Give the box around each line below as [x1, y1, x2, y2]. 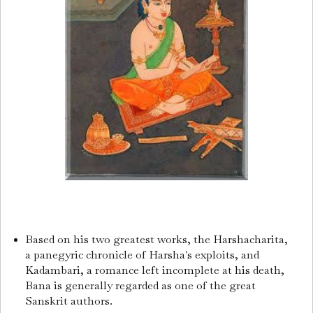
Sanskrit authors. [24, 293, 115, 308]
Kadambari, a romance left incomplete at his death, [24, 262, 284, 277]
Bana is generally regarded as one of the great [24, 277, 256, 293]
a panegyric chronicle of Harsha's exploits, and [24, 247, 259, 262]
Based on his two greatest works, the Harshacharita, [24, 231, 288, 247]
